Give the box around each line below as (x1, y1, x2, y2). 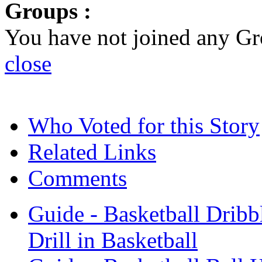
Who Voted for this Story (28, 112, 260, 138)
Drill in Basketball (28, 227, 198, 253)
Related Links (28, 139, 156, 164)
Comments (28, 165, 127, 191)
